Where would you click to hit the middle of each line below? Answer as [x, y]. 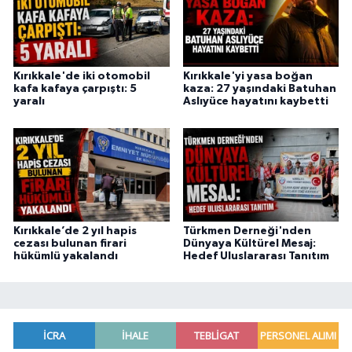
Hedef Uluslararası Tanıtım [256, 256]
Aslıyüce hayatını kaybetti [255, 102]
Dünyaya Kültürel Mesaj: [249, 243]
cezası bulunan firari [70, 243]
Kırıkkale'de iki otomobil [82, 77]
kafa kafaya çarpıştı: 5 [75, 89]
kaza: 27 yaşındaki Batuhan [259, 89]
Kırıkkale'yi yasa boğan [247, 77]
